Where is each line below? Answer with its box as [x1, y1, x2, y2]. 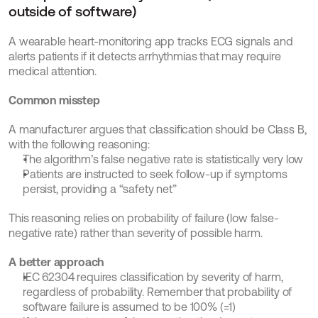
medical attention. [9, 65, 97, 77]
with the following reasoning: [9, 138, 150, 150]
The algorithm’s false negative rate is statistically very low [23, 153, 304, 165]
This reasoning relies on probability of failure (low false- [9, 212, 279, 224]
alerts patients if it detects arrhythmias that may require [9, 50, 281, 62]
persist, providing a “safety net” [23, 182, 177, 195]
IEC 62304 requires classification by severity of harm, [23, 270, 283, 283]
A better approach [9, 256, 104, 268]
